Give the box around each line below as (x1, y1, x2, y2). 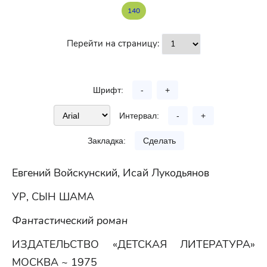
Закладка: (87, 136, 126, 145)
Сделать (142, 136, 176, 145)
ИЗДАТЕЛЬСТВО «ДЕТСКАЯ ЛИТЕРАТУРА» (12, 237, 255, 252)
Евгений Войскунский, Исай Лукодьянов (12, 166, 209, 180)
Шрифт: (93, 85, 123, 95)
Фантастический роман (12, 213, 128, 228)
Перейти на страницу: (66, 38, 162, 49)
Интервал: (119, 110, 159, 120)
